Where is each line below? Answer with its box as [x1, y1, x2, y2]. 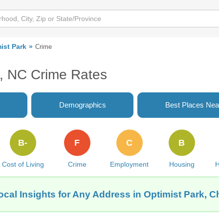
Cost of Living [1, 160, 44, 168]
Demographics [59, 101, 106, 109]
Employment [110, 160, 149, 168]
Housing [169, 160, 195, 168]
